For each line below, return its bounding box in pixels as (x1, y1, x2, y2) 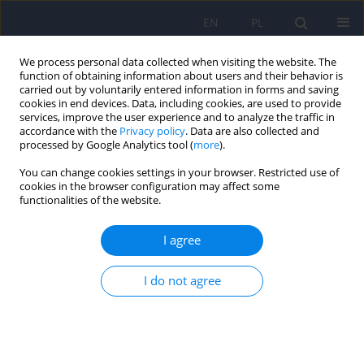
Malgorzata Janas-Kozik (97, 322, 208, 336)
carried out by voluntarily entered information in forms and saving (19, 83, 339, 97)
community (12, 196, 124, 227)
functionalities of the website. (19, 193, 161, 207)
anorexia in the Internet (12, 292, 172, 312)
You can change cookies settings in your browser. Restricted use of (19, 166, 339, 180)
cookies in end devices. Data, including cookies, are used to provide (19, 97, 341, 110)
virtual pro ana (110, 169, 260, 201)
